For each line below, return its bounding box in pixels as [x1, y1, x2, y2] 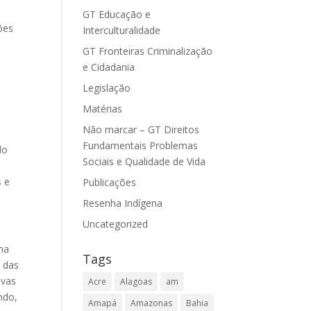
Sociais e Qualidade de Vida [83, 155, 206, 168]
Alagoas [120, 276, 153, 287]
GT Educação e [83, 8, 151, 21]
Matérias [83, 102, 123, 115]
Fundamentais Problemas [83, 139, 199, 152]
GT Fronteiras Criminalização [83, 44, 213, 58]
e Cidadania [83, 60, 135, 74]
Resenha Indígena [83, 196, 163, 210]
